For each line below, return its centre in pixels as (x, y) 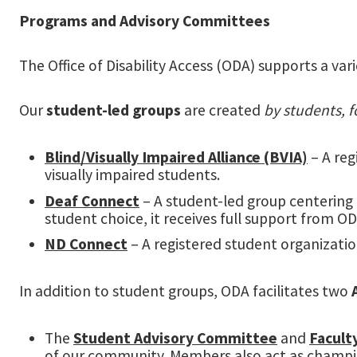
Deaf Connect (92, 200)
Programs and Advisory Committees (145, 21)
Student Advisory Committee (175, 338)
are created (222, 110)
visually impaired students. (132, 175)
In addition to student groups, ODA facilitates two (185, 291)
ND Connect (86, 244)
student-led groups (114, 110)
